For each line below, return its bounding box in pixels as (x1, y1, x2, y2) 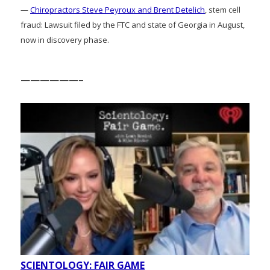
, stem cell (205, 4, 240, 15)
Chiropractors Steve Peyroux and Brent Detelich (30, 4, 205, 15)
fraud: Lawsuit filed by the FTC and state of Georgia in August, (20, 19, 245, 30)
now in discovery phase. (20, 34, 109, 45)
